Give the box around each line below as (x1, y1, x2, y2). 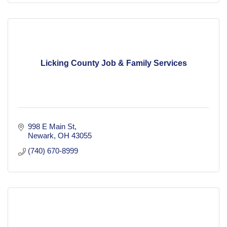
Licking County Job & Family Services (40, 59, 187, 68)
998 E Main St (27, 122, 74, 131)
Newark (27, 131, 54, 140)
